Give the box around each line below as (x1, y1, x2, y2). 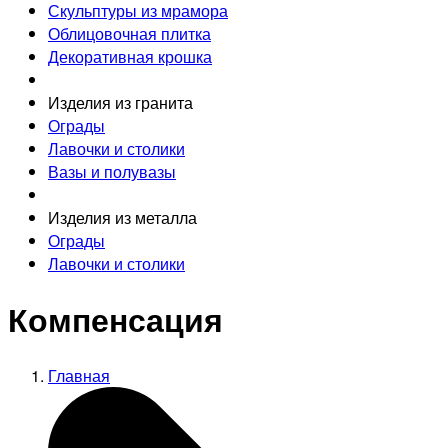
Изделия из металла (48, 206, 197, 230)
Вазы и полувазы (48, 160, 176, 184)
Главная (48, 363, 110, 387)
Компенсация (8, 296, 223, 343)
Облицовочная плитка (48, 22, 211, 46)
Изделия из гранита (48, 91, 193, 115)
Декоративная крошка (48, 45, 212, 69)
